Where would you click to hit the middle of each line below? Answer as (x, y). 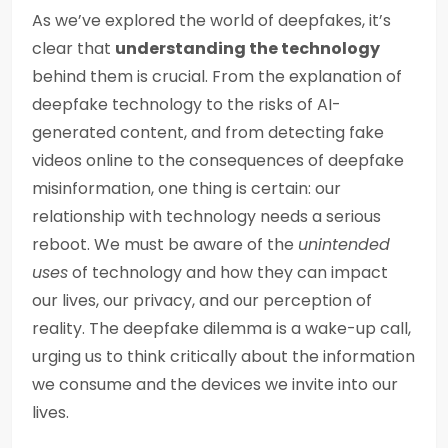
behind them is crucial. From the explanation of (217, 76)
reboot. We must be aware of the (165, 244)
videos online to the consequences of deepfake (218, 160)
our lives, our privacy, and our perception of (202, 300)
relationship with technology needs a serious (206, 216)
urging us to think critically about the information (223, 356)
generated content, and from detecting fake (208, 132)
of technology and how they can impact (228, 272)
